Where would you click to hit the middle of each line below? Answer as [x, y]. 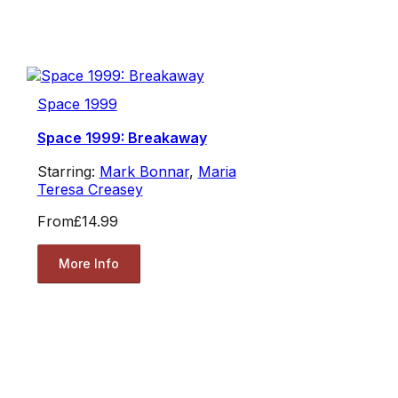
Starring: [68, 171]
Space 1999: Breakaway [122, 137]
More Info [88, 264]
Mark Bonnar [144, 171]
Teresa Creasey [90, 189]
